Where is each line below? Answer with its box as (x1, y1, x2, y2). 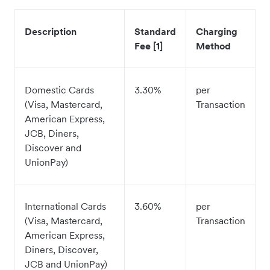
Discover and (25, 142, 81, 154)
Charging (196, 25, 237, 37)
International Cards (25, 200, 106, 212)
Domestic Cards (25, 84, 94, 96)
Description (25, 25, 77, 37)
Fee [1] (134, 40, 163, 52)
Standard (134, 25, 176, 37)
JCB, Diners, (25, 127, 79, 139)
